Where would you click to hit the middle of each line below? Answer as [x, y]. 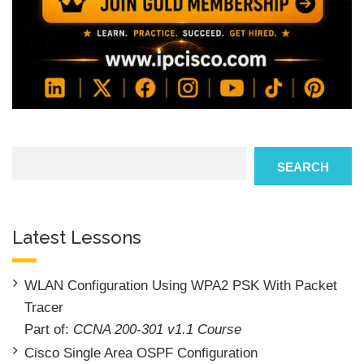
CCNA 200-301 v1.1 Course [157, 330]
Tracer [44, 308]
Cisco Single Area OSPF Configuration [141, 353]
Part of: [49, 330]
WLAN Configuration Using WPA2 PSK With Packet [181, 286]
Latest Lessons [77, 238]
